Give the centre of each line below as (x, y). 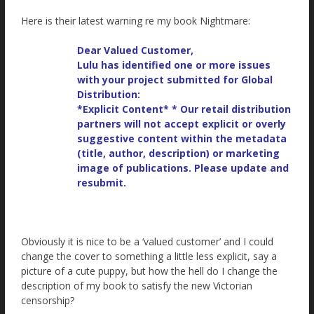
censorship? (48, 300)
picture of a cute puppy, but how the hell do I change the (149, 271)
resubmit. (102, 182)
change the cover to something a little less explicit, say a (149, 256)
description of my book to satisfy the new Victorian (137, 285)
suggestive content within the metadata (182, 138)
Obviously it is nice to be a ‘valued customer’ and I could (147, 241)
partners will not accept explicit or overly (182, 123)
